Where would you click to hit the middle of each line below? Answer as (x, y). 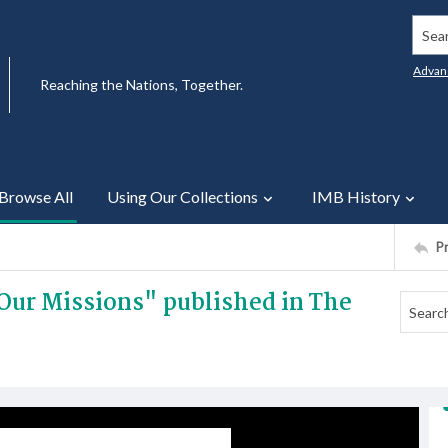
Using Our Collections (182, 196)
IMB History (356, 196)
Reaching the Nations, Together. (141, 84)
